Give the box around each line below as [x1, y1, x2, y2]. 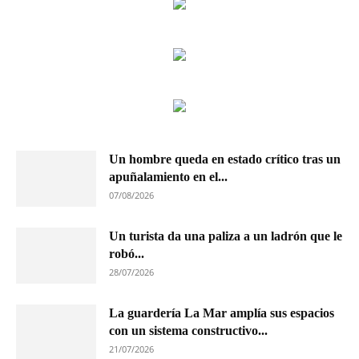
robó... [109, 247, 144, 260]
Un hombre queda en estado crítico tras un [109, 152, 341, 166]
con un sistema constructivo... [109, 324, 268, 337]
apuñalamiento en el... [109, 170, 228, 184]
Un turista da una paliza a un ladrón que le [109, 229, 342, 243]
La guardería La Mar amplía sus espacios [109, 306, 334, 320]
